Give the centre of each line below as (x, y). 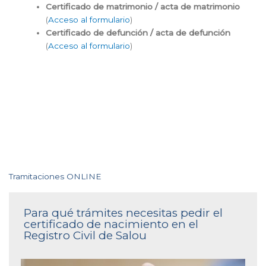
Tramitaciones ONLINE (55, 177)
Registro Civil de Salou (85, 236)
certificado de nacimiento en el (111, 224)
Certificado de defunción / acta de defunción (138, 32)
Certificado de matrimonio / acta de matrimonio (142, 6)
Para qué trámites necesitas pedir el (123, 213)
